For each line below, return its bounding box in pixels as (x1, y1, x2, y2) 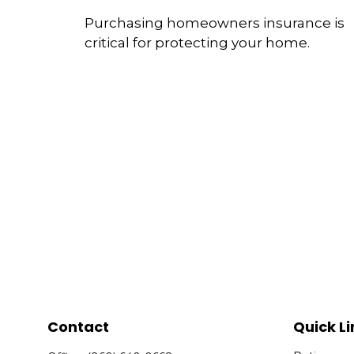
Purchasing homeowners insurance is (85, 15, 345, 32)
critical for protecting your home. (85, 35, 310, 51)
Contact (47, 317, 110, 337)
